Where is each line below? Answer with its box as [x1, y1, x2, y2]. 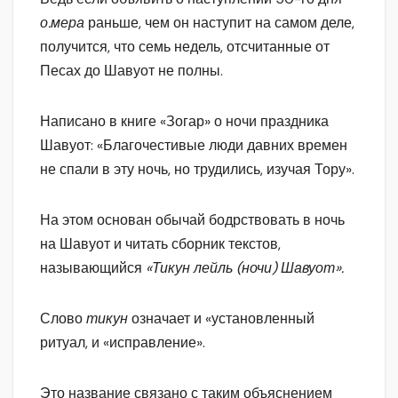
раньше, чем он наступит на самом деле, [88, 12, 354, 32]
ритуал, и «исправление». [40, 332, 205, 352]
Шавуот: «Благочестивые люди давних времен [40, 135, 347, 155]
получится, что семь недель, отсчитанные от [40, 36, 330, 56]
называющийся [40, 258, 146, 277]
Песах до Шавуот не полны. [40, 60, 223, 80]
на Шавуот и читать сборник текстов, [40, 234, 281, 253]
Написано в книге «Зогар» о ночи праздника [40, 111, 329, 131]
